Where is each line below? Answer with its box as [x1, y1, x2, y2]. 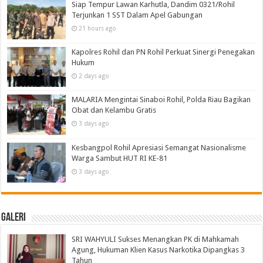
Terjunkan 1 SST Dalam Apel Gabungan [72, 11, 203, 20]
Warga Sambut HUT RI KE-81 [72, 153, 168, 163]
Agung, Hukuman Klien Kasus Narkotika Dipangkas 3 [72, 245, 245, 254]
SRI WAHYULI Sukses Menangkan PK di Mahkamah [72, 234, 240, 244]
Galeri [1, 211, 26, 224]
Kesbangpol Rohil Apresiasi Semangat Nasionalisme [72, 143, 247, 152]
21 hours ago [79, 25, 117, 32]
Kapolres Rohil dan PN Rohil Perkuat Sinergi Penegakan [72, 48, 255, 57]
